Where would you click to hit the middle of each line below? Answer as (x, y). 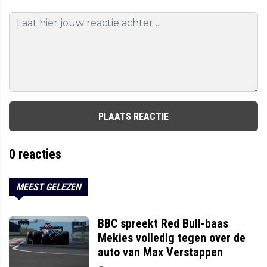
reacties (38, 154)
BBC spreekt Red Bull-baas (163, 224)
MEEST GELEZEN (49, 187)
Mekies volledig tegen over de (172, 238)
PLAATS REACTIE (133, 116)
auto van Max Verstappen (161, 252)
